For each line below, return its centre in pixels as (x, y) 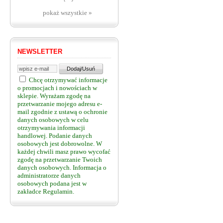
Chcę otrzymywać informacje (67, 80)
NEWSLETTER (40, 52)
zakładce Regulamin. (46, 191)
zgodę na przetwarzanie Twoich (60, 160)
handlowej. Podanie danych (55, 136)
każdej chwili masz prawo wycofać (64, 152)
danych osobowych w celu (53, 120)
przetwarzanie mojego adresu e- (60, 104)
